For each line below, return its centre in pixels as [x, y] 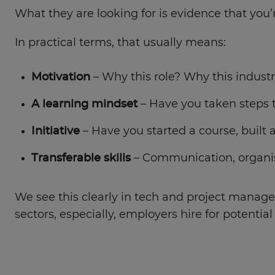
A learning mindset [84, 104]
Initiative [55, 131]
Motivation [60, 77]
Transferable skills [81, 158]
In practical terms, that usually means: [120, 43]
